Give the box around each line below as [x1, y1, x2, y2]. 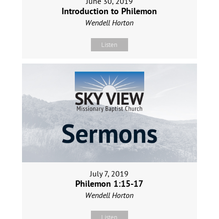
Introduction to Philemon [62, 5, 157, 17]
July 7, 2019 [90, 168, 129, 178]
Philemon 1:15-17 [75, 177, 144, 189]
